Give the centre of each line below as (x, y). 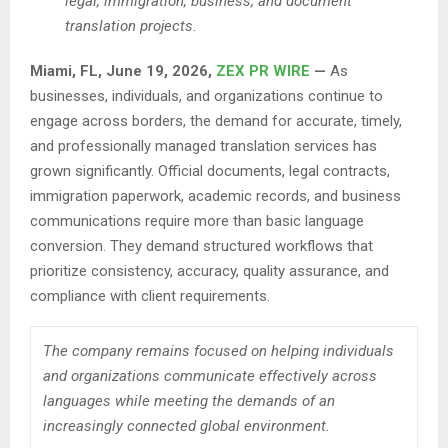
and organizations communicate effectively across (210, 376)
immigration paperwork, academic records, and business (215, 196)
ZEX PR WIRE (263, 71)
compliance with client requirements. (150, 296)
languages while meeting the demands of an (189, 401)
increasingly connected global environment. (186, 426)
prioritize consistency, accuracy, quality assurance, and (209, 271)
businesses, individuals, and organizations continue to (206, 96)
